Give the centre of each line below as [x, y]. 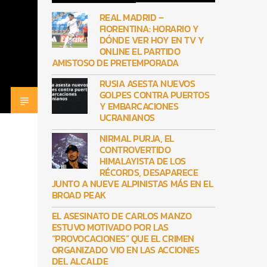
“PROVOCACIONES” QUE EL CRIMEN [123, 239]
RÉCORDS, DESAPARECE [149, 173]
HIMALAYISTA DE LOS [142, 161]
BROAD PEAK [79, 195]
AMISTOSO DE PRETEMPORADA [115, 63]
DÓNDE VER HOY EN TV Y [152, 40]
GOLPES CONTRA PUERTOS [154, 95]
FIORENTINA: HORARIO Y [149, 29]
